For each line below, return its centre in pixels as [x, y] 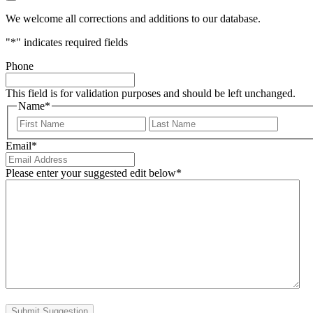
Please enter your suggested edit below [91, 173]
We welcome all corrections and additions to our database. [133, 19]
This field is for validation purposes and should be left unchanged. [151, 94]
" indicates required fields [72, 43]
